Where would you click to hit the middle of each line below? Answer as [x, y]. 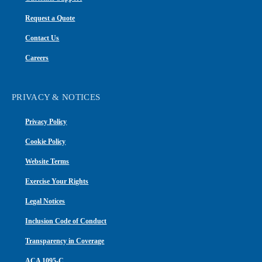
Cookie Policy [46, 141]
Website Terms [47, 161]
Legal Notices [45, 201]
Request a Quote [50, 18]
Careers [37, 58]
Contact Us [42, 38]
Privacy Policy [46, 121]
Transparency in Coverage [65, 241]
